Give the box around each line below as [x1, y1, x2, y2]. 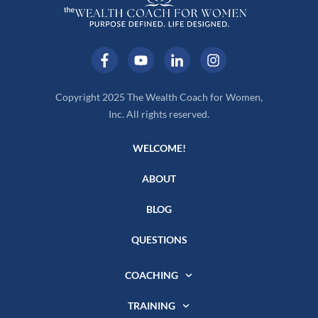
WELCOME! [132, 142, 186, 155]
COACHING [124, 269, 178, 282]
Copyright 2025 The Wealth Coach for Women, [55, 91, 263, 104]
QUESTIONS [131, 234, 187, 246]
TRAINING [127, 300, 175, 312]
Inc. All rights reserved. [109, 108, 209, 121]
